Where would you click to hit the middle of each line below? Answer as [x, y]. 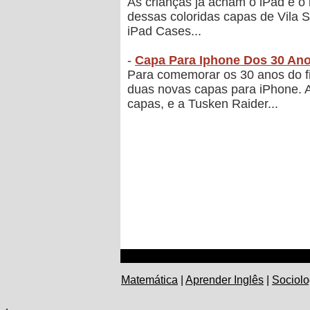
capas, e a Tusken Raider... [203, 104]
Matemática [149, 280]
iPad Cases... [164, 31]
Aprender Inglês [225, 280]
